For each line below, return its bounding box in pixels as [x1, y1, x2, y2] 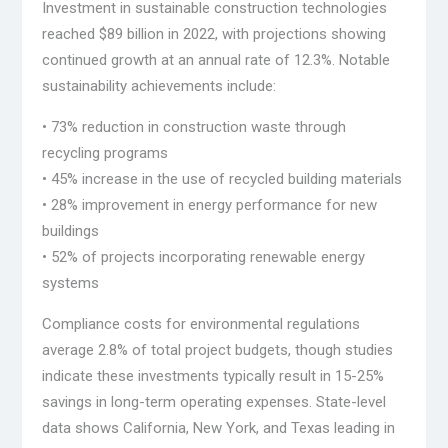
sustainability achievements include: [41, 77, 276, 96]
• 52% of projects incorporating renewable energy [41, 248, 365, 267]
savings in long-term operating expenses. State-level [41, 393, 386, 412]
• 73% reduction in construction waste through [41, 118, 346, 137]
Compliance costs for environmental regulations [41, 315, 360, 334]
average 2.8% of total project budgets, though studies [41, 341, 393, 360]
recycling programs [41, 144, 168, 163]
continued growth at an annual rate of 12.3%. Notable [41, 51, 390, 70]
